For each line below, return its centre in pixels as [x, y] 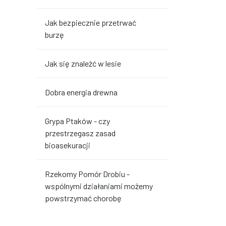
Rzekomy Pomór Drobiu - [87, 174]
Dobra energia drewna [81, 92]
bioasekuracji [68, 145]
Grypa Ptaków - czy [77, 121]
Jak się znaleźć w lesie [83, 63]
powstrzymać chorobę [83, 198]
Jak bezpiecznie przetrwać [91, 22]
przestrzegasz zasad [80, 133]
